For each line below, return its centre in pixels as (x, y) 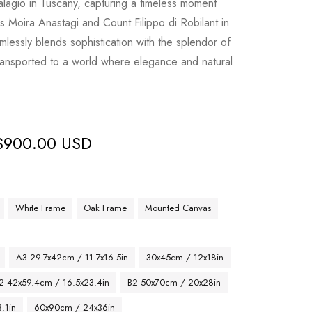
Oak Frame (106, 208)
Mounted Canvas (178, 208)
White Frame (41, 208)
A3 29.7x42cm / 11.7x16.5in (72, 257)
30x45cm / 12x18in (185, 257)
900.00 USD (48, 143)
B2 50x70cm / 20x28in (174, 282)
